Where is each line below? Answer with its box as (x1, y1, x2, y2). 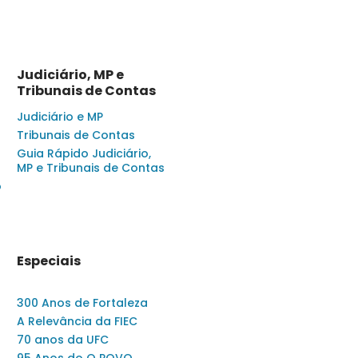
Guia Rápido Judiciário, (17, 145, 151, 161)
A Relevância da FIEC (17, 313, 137, 329)
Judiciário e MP (17, 109, 103, 125)
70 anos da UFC (17, 332, 109, 348)
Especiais (17, 252, 81, 270)
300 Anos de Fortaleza (17, 295, 148, 311)
